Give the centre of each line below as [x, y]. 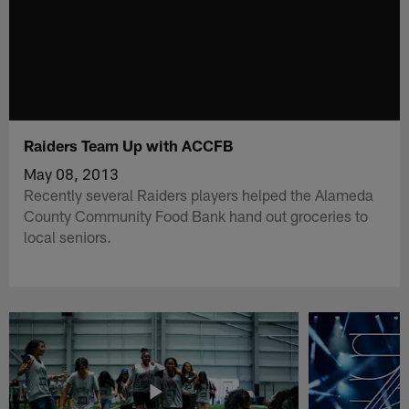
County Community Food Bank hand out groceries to [196, 215]
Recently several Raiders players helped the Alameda [199, 194]
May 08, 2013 [72, 173]
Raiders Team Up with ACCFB [129, 145]
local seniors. [68, 236]
